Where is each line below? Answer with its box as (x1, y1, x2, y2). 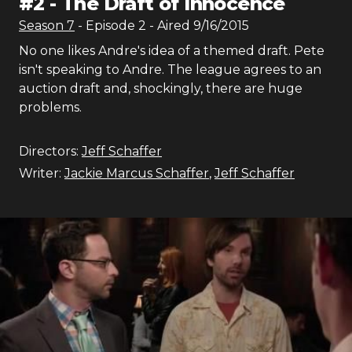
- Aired (146, 18, 190, 33)
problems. (19, 100, 82, 115)
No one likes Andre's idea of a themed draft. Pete (19, 43, 324, 58)
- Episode (78, 18, 138, 33)
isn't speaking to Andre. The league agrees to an (19, 62, 321, 77)
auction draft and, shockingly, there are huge (19, 81, 302, 96)
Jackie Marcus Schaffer (64, 166, 209, 181)
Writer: (19, 166, 61, 181)
